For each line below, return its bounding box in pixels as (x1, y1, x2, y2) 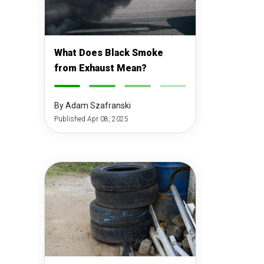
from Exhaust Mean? (54, 62, 147, 74)
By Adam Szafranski (54, 101, 131, 110)
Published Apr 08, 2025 (54, 115, 128, 123)
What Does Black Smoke (54, 47, 163, 58)
